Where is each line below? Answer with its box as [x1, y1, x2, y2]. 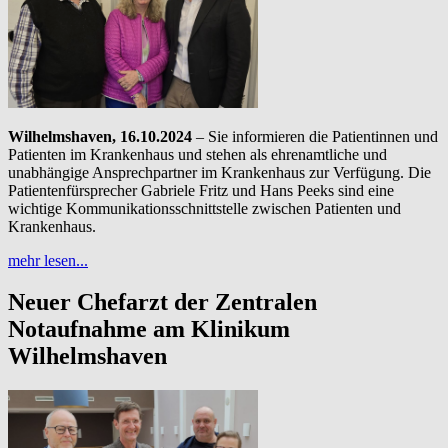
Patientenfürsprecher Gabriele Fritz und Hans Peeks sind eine [8, 181, 394, 199]
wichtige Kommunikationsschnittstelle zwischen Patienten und [8, 199, 401, 217]
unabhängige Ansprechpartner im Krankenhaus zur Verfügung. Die [8, 163, 431, 181]
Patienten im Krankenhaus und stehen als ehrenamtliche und [8, 145, 387, 163]
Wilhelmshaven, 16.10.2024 [8, 127, 192, 145]
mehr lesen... [8, 251, 88, 269]
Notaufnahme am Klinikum [8, 316, 290, 343]
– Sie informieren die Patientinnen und [192, 127, 438, 145]
